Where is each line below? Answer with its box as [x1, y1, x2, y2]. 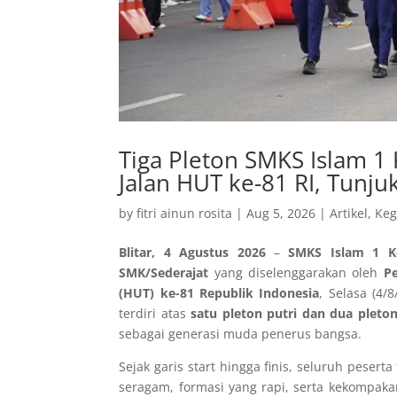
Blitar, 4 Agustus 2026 [119, 244, 266, 261]
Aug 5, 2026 [246, 205, 316, 222]
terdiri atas [119, 305, 191, 323]
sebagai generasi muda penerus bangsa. [119, 325, 362, 343]
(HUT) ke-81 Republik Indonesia [119, 284, 320, 302]
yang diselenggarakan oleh [208, 264, 384, 282]
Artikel [330, 205, 369, 222]
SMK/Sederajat [119, 264, 209, 282]
